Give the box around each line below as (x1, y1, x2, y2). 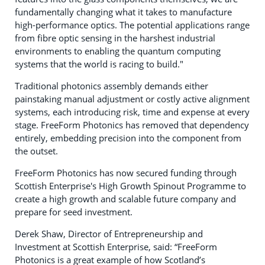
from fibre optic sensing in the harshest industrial (15, 32, 215, 44)
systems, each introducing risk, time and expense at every (15, 106, 250, 118)
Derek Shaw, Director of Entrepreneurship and (15, 228, 203, 240)
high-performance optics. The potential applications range (15, 19, 250, 31)
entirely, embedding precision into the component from (15, 132, 241, 144)
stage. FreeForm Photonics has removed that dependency (15, 119, 249, 131)
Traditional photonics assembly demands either (15, 80, 208, 92)
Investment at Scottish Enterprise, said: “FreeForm (15, 241, 217, 253)
